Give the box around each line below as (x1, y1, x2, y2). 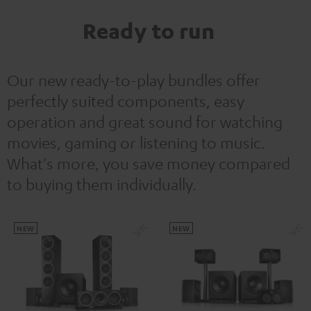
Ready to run (83, 17, 215, 44)
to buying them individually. (7, 174, 200, 194)
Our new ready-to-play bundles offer (7, 69, 260, 90)
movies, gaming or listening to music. (7, 132, 265, 152)
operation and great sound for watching (7, 111, 283, 131)
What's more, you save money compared (7, 153, 290, 173)
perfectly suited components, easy (7, 90, 244, 110)
